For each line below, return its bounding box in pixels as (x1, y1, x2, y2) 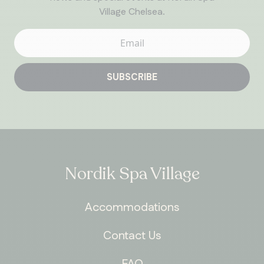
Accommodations (85, 199, 179, 216)
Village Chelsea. (99, 5, 165, 19)
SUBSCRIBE (107, 71, 157, 85)
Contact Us (103, 227, 161, 244)
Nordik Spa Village (64, 162, 200, 185)
